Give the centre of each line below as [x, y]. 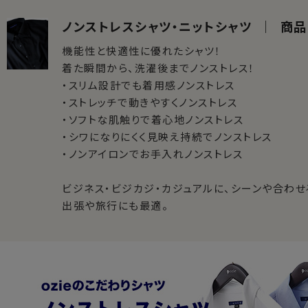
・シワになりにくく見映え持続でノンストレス [167, 136]
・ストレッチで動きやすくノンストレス [150, 102]
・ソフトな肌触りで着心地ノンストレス [153, 119]
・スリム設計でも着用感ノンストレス [148, 85]
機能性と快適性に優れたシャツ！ [142, 51]
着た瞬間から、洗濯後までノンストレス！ [158, 68]
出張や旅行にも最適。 [115, 205]
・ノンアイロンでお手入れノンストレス [152, 154]
